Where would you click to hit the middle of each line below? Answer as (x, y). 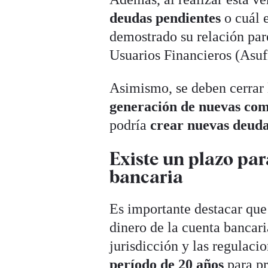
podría (130, 125)
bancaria (147, 176)
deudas (131, 18)
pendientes (188, 18)
